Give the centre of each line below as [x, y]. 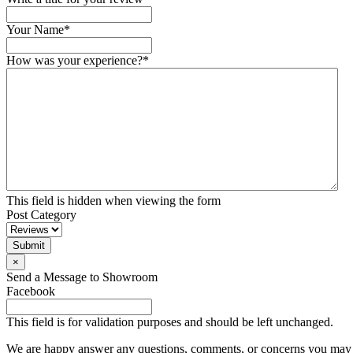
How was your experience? [74, 60]
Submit [29, 245]
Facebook [31, 291]
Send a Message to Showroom [82, 277]
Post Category [41, 215]
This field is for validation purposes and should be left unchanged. [170, 322]
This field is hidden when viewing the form [113, 201]
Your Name [35, 30]
